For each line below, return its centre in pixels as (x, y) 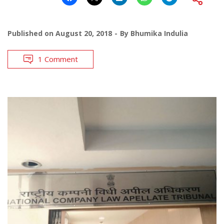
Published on (31, 33)
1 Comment (58, 59)
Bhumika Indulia (159, 33)
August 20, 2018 (84, 33)
